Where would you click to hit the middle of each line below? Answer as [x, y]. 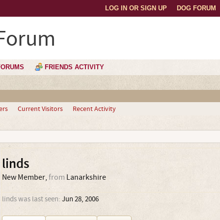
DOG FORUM [196, 8]
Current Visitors [40, 109]
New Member [23, 177]
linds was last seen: [31, 199]
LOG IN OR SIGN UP [136, 8]
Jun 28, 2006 [80, 199]
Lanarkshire [86, 177]
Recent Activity [94, 109]
